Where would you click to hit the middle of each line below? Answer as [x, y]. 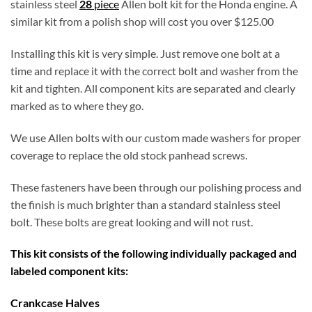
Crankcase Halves [55, 303]
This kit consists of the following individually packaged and [154, 253]
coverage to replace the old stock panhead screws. [129, 155]
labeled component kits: [69, 271]
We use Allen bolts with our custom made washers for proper [156, 137]
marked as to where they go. [77, 105]
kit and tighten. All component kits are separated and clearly [153, 88]
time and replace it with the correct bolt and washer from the [154, 70]
